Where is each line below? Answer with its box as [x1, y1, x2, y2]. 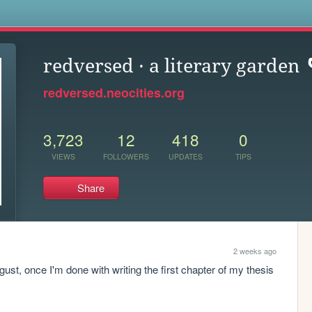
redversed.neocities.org [43, 84, 185, 102]
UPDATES [169, 150, 203, 162]
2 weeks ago [233, 245, 276, 257]
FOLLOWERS [103, 150, 149, 162]
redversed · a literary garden [43, 55, 299, 77]
